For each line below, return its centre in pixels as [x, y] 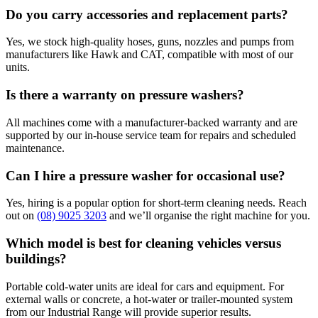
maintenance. [35, 148]
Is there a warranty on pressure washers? [125, 95]
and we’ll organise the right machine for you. [208, 216]
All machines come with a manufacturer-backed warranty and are [152, 122]
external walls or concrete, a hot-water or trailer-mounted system [149, 299]
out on [21, 216]
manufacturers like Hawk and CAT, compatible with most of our [149, 55]
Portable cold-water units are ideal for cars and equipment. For [145, 286]
